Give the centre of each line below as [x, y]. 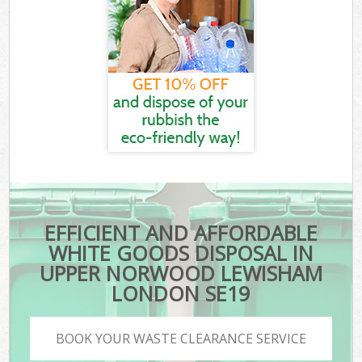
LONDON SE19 [181, 294]
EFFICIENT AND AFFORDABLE [181, 233]
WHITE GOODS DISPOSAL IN [181, 253]
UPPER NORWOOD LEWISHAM [181, 274]
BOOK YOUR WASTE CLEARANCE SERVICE [181, 338]
